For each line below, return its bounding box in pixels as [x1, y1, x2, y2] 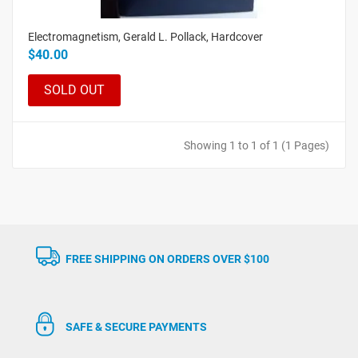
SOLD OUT [44, 82, 105, 97]
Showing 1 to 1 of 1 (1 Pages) [184, 139, 329, 153]
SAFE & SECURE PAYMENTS [66, 320, 207, 333]
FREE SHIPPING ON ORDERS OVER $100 [66, 252, 269, 265]
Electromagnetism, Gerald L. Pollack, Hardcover [28, 30, 263, 44]
